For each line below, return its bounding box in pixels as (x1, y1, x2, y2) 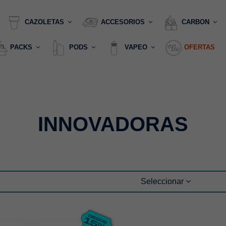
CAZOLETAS (25, 18, 66, 26)
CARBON (182, 18, 211, 26)
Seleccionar (140, 177, 184, 186)
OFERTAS (184, 43, 215, 51)
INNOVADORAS (38, 113, 188, 135)
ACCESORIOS (101, 18, 147, 26)
